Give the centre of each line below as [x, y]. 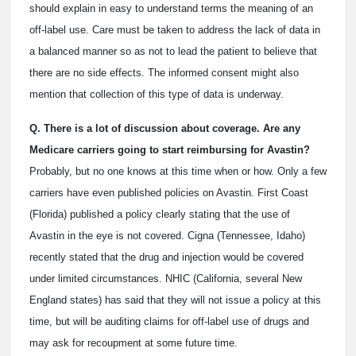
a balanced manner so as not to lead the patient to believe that [173, 51]
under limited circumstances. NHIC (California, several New [166, 279]
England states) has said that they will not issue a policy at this [175, 300]
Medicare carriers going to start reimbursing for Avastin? [170, 150]
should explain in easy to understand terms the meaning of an [171, 8]
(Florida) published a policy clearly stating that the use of [160, 214]
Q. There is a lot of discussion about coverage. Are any [165, 128]
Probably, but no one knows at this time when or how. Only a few [178, 171]
